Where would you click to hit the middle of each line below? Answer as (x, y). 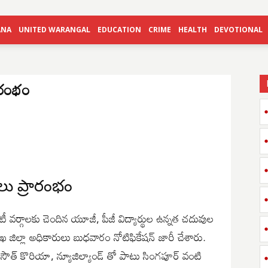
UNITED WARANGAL (54, 30)
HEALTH (193, 30)
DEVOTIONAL (238, 30)
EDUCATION (119, 30)
